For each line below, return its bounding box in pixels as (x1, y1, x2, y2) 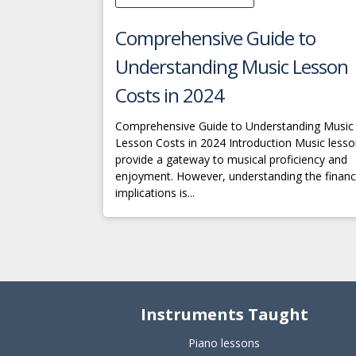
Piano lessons (188, 335, 260, 350)
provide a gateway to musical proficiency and (115, 152, 347, 167)
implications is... (115, 185, 195, 200)
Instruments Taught (140, 304, 308, 325)
